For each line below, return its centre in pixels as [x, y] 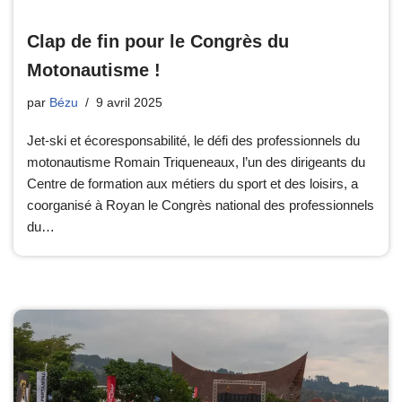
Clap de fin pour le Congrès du [158, 41]
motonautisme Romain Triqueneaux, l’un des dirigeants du [196, 162]
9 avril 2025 [129, 102]
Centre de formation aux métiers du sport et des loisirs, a [192, 183]
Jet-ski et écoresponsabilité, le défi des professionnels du [193, 140]
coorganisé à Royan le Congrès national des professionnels [201, 205]
